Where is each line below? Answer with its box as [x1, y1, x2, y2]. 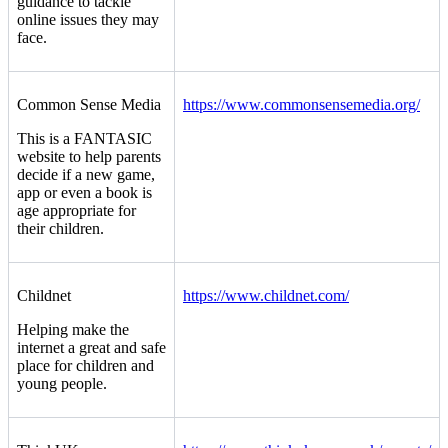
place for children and [17, 357, 154, 375]
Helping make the [17, 321, 129, 339]
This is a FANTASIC [17, 130, 152, 148]
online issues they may [17, 11, 159, 29]
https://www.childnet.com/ [183, 287, 349, 305]
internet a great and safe [17, 339, 166, 357]
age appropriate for [17, 202, 136, 220]
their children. [17, 220, 104, 238]
